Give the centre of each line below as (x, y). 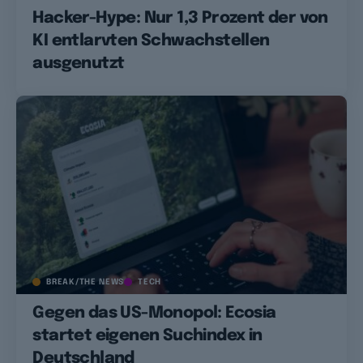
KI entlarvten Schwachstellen (151, 41)
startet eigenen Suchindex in (147, 335)
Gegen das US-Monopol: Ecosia (154, 313)
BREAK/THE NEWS (85, 282)
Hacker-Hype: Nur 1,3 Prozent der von (180, 18)
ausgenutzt (79, 63)
